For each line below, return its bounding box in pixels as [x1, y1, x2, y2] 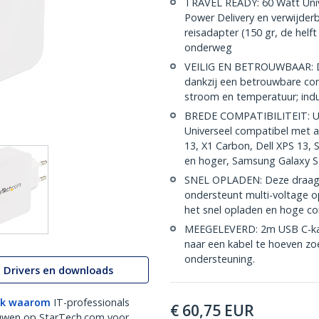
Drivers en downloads [3, 263, 113, 277]
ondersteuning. [184, 252, 255, 266]
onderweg [184, 41, 232, 54]
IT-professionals [53, 296, 130, 309]
